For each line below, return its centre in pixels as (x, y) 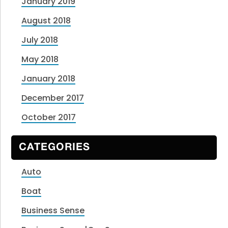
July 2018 (40, 40)
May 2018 (40, 60)
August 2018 (46, 21)
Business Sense (53, 210)
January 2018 (49, 79)
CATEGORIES (55, 147)
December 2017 (53, 98)
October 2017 (49, 118)
